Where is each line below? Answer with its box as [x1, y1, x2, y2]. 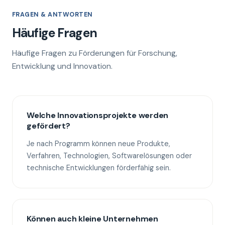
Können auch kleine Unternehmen [27, 213, 158, 224]
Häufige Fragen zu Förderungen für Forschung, [12, 48, 177, 58]
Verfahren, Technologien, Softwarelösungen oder [27, 151, 192, 160]
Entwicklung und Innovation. [12, 61, 113, 71]
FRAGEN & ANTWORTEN [12, 11, 93, 19]
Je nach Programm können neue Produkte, [27, 139, 170, 148]
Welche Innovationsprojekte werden [27, 110, 169, 121]
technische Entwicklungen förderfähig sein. [27, 163, 171, 172]
